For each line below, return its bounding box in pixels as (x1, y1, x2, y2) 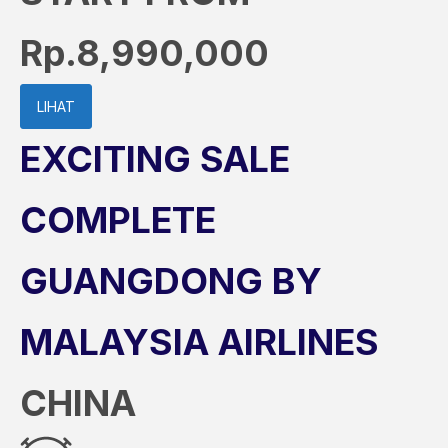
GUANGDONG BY (20, 259, 322, 303)
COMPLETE (20, 198, 216, 242)
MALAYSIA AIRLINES (20, 320, 379, 364)
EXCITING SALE (20, 137, 290, 181)
